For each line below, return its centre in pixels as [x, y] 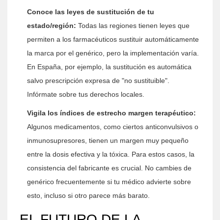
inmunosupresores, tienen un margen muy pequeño [108, 140]
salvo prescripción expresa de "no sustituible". [98, 81]
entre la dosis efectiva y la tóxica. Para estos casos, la [111, 154]
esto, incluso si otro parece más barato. [88, 195]
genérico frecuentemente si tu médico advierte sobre [109, 182]
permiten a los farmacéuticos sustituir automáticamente [113, 39]
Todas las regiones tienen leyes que [133, 26]
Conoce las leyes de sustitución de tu [91, 12]
